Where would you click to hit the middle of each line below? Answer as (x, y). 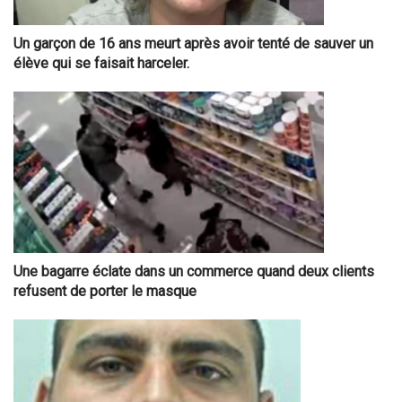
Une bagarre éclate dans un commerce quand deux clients (194, 272)
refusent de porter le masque (105, 292)
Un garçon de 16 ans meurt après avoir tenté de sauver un (193, 44)
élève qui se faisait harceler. (101, 64)
